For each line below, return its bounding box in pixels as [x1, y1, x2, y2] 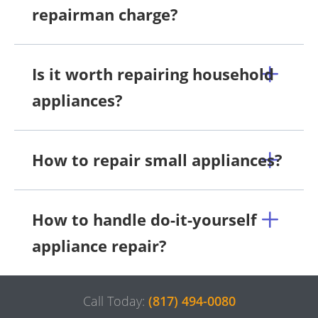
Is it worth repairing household [32, 62, 274, 84]
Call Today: [82, 292, 148, 309]
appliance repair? [32, 234, 167, 256]
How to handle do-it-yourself [32, 208, 257, 230]
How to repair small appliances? [32, 148, 283, 170]
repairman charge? [32, 3, 178, 25]
